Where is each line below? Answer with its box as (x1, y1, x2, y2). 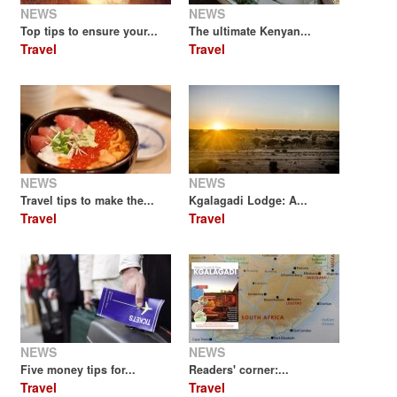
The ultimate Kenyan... (189, 22, 311, 39)
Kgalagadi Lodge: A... (189, 191, 307, 208)
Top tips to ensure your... (20, 22, 158, 39)
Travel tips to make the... (20, 191, 154, 208)
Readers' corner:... (189, 361, 289, 378)
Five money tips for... (20, 361, 136, 378)
